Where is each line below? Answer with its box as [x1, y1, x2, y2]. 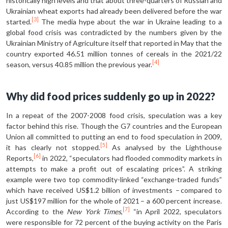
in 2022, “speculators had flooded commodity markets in [41, 153, 222, 162]
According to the [6, 207, 67, 216]
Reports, [6, 153, 34, 162]
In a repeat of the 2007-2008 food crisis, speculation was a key [6, 110, 222, 120]
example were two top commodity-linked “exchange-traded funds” [6, 175, 222, 184]
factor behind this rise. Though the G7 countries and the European [6, 121, 222, 130]
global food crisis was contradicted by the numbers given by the [6, 27, 222, 37]
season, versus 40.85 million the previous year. [6, 60, 152, 69]
